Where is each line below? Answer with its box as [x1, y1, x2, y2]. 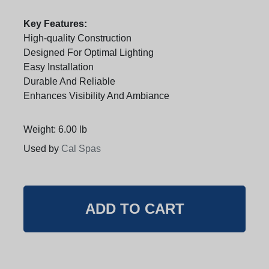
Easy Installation [23, 61, 94, 72]
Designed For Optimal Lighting [23, 47, 154, 58]
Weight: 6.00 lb [23, 124, 87, 134]
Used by [23, 143, 59, 154]
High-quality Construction [23, 32, 131, 43]
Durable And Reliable [23, 76, 115, 86]
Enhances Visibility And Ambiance [23, 90, 169, 101]
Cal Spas [61, 143, 101, 154]
